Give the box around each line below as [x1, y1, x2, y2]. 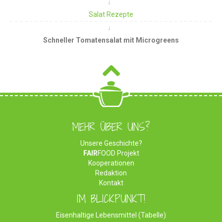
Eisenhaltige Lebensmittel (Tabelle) [56, 211, 166, 220]
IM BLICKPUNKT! [77, 192, 145, 207]
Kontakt [99, 179, 123, 187]
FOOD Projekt [97, 149, 139, 158]
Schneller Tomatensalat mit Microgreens [43, 36, 179, 45]
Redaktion [95, 169, 127, 177]
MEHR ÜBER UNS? [72, 120, 150, 135]
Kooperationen [88, 159, 134, 167]
